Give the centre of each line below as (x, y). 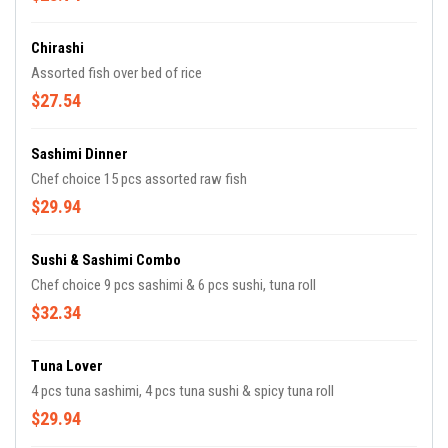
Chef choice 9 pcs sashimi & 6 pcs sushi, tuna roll (173, 285)
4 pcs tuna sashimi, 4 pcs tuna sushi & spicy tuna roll (182, 391)
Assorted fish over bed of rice (116, 73)
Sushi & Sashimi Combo (106, 260)
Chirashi (57, 48)
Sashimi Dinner (79, 154)
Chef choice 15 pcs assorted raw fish (139, 179)
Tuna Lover (67, 366)
